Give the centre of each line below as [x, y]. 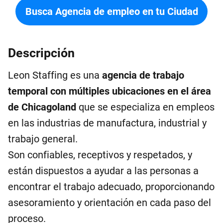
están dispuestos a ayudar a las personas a [103, 171]
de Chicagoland [42, 107]
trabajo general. [43, 139]
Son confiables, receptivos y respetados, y [100, 155]
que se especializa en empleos [145, 107]
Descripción [41, 53]
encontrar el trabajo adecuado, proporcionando [111, 187]
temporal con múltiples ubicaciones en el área [110, 91]
